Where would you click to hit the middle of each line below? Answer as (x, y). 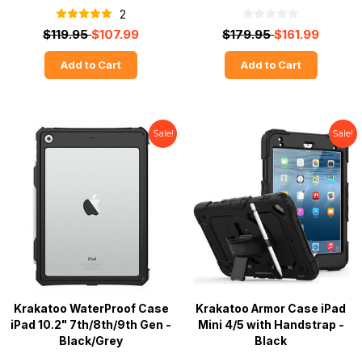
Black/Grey (91, 341)
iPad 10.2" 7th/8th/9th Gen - (91, 324)
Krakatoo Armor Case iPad (271, 308)
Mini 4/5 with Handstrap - (271, 324)
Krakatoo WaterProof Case (91, 308)
